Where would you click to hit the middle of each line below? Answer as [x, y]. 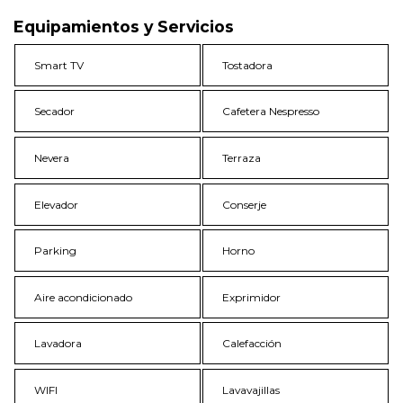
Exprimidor [252, 297]
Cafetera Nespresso [271, 112]
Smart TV [59, 65]
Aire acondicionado [84, 297]
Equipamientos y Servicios [124, 27]
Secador [55, 112]
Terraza [242, 157]
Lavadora [58, 344]
